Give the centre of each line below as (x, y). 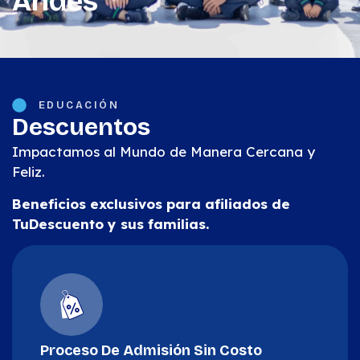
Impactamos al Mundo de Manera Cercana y (164, 152)
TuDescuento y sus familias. (110, 223)
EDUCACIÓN (78, 106)
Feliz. (29, 172)
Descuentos (81, 127)
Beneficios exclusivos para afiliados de (151, 203)
